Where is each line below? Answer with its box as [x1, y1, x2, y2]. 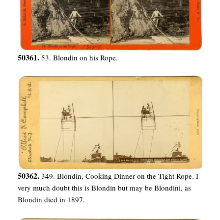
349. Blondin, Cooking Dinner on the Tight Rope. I [41, 171, 198, 181]
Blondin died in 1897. [18, 194, 85, 205]
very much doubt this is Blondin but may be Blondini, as [18, 183, 191, 193]
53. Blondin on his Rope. [41, 53, 118, 63]
